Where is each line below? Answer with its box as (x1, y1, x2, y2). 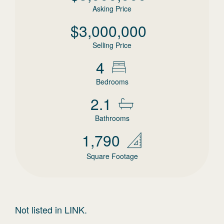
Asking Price (92, 3, 131, 13)
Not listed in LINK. (15, 203, 87, 216)
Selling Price (92, 40, 131, 50)
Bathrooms (94, 113, 129, 123)
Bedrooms (95, 76, 128, 86)
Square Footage (86, 151, 138, 161)
